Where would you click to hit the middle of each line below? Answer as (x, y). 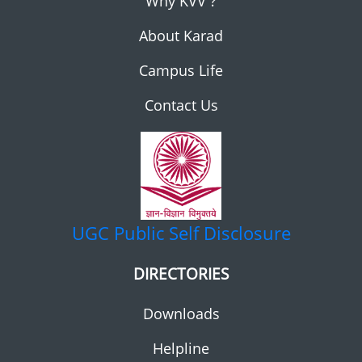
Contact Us (181, 105)
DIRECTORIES (181, 273)
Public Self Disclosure (202, 232)
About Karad (181, 36)
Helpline (181, 348)
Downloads (181, 313)
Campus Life (181, 70)
